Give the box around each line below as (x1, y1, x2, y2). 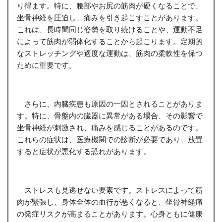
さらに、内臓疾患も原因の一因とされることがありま (16, 99, 203, 108)
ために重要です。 (16, 60, 76, 69)
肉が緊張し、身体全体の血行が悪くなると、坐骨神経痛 (16, 197, 203, 206)
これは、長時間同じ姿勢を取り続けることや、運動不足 (16, 24, 203, 34)
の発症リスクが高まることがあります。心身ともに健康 (16, 209, 203, 218)
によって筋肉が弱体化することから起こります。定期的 (16, 36, 203, 46)
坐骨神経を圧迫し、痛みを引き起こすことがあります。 (16, 12, 203, 22)
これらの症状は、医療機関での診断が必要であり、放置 (16, 134, 203, 144)
